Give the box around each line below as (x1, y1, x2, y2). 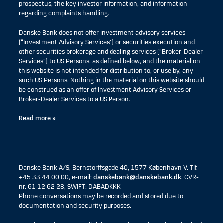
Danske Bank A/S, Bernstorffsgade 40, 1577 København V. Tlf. (19, 164, 198, 172)
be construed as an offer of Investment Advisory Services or (19, 86, 191, 94)
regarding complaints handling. (19, 9, 109, 17)
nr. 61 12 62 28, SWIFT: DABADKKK (19, 183, 121, 191)
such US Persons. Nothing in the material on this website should (19, 76, 204, 84)
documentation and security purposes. (19, 202, 131, 210)
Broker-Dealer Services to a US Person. (19, 95, 130, 103)
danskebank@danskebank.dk (93, 173, 181, 181)
